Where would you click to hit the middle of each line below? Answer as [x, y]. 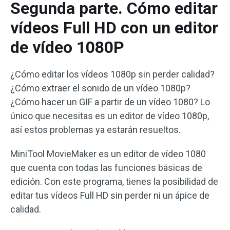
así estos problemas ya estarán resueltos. [95, 130]
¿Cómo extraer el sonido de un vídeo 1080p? [100, 88]
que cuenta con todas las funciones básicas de [106, 168]
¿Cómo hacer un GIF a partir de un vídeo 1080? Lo [110, 102]
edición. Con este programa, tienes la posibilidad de [114, 182]
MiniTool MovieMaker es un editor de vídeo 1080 [108, 154]
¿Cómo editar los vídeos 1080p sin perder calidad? [112, 74]
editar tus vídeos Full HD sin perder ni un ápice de [110, 196]
